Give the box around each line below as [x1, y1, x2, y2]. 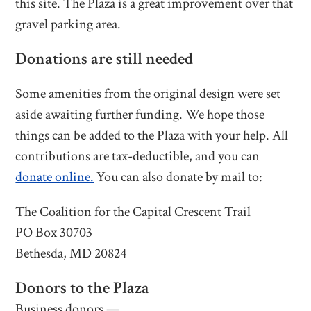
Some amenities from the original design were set [15, 85, 281, 103]
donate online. [15, 168, 94, 187]
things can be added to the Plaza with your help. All [15, 126, 289, 145]
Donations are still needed [15, 48, 194, 70]
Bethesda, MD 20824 [15, 244, 127, 263]
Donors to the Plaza [15, 277, 150, 299]
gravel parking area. [15, 15, 121, 34]
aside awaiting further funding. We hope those [15, 106, 265, 124]
